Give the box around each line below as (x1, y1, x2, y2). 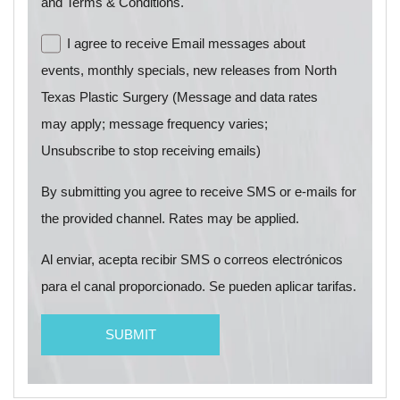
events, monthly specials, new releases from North (41, 62, 337, 79)
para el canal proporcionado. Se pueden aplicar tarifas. (41, 279, 356, 295)
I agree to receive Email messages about (66, 36, 305, 52)
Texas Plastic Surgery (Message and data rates (41, 89, 318, 105)
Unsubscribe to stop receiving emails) (41, 143, 261, 159)
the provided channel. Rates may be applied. (41, 211, 299, 227)
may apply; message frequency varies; (41, 116, 268, 132)
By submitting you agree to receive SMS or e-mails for (41, 184, 356, 200)
